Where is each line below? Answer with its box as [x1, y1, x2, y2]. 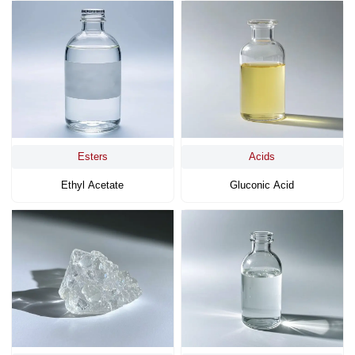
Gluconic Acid [230, 178, 295, 191]
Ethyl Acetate [61, 178, 124, 191]
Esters [77, 150, 108, 162]
